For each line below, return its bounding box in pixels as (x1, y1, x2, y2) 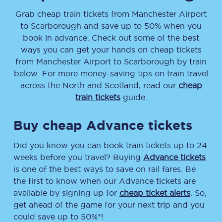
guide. (120, 93, 147, 102)
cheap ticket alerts (119, 188, 190, 197)
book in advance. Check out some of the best (23, 33, 199, 42)
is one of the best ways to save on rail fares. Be (13, 165, 196, 173)
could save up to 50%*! (13, 212, 103, 221)
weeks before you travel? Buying (13, 153, 143, 162)
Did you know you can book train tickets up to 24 (13, 141, 207, 150)
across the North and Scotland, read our (20, 81, 178, 90)
